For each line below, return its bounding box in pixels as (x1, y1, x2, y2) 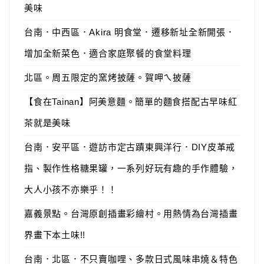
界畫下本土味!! (24, 230, 85, 240)
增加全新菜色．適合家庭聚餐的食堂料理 (24, 48, 192, 58)
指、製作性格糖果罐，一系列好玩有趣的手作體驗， (24, 163, 238, 173)
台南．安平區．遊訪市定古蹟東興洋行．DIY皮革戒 (24, 142, 235, 152)
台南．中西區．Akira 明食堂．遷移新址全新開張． (24, 27, 235, 37)
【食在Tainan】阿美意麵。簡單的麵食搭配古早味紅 (24, 97, 237, 107)
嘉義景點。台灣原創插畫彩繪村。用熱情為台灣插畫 (24, 209, 238, 219)
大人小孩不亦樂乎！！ (24, 184, 117, 194)
